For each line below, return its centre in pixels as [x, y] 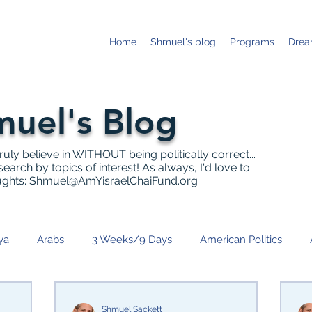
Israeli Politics [93, 295]
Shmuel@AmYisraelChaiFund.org [113, 181]
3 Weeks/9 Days [132, 240]
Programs [252, 42]
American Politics [241, 240]
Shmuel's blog [183, 42]
